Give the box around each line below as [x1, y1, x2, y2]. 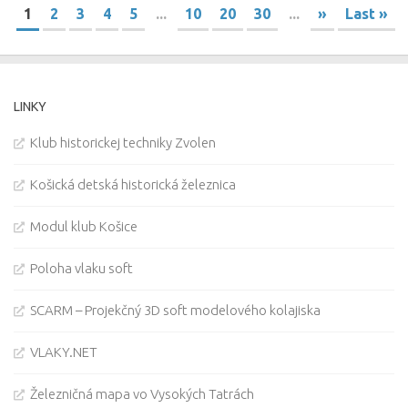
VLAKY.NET [30, 344, 97, 361]
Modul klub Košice [30, 219, 138, 235]
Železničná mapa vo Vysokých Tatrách [30, 386, 254, 403]
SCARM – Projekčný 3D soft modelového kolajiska [30, 302, 321, 319]
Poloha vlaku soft [30, 260, 133, 277]
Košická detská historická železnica [30, 177, 236, 193]
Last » [345, 5, 388, 23]
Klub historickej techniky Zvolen [30, 135, 216, 151]
